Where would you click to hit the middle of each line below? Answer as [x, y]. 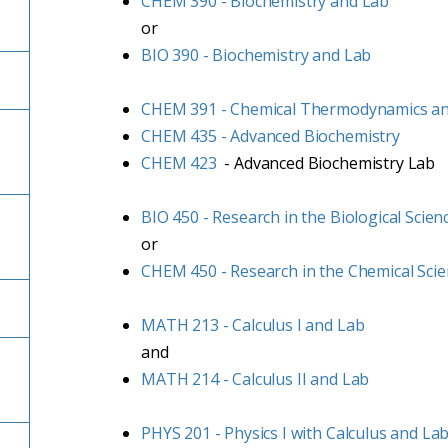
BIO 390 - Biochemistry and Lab [256, 55]
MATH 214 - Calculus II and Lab [255, 379]
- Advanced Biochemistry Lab [326, 163]
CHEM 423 [179, 163]
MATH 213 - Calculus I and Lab [253, 325]
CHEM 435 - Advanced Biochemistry [270, 136]
